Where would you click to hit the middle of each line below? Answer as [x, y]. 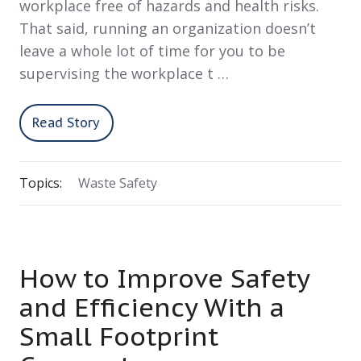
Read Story [66, 123]
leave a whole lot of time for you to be [152, 50]
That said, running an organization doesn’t [168, 28]
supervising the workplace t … [124, 73]
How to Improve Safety [164, 278]
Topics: [41, 183]
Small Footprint [119, 336]
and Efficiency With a [152, 307]
